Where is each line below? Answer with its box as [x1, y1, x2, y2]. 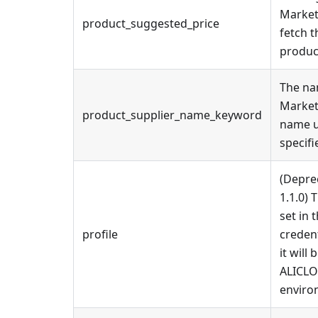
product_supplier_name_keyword [82, 107, 262, 123]
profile [82, 226, 118, 242]
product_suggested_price [82, 16, 219, 31]
